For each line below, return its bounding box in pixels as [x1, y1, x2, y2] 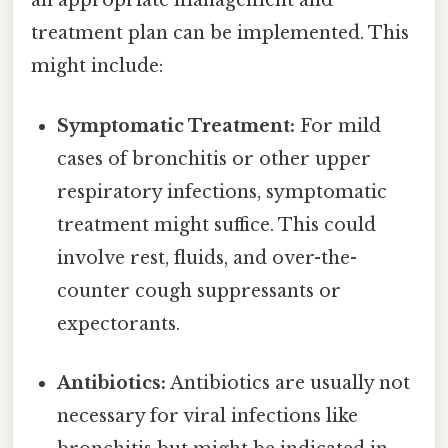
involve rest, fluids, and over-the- [57, 246, 358, 269]
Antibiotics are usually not [166, 371, 411, 394]
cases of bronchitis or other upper [57, 147, 372, 170]
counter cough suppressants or [57, 279, 342, 302]
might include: [31, 55, 163, 78]
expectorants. [57, 312, 181, 335]
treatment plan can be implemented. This [31, 22, 409, 45]
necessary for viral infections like [57, 404, 359, 427]
